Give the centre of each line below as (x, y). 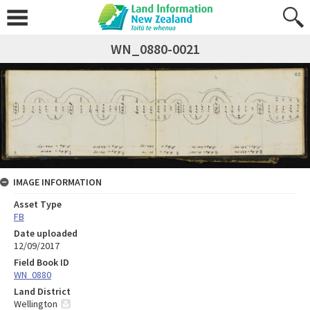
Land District (42, 291)
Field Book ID (42, 262)
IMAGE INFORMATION (57, 182)
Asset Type (38, 204)
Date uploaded (46, 233)
